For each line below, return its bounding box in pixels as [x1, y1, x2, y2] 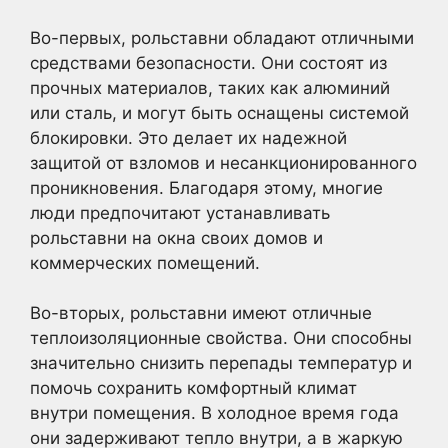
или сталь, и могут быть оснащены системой [30, 102, 409, 123]
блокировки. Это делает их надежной [30, 127, 347, 148]
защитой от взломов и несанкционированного [30, 152, 417, 173]
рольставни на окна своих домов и [30, 227, 323, 248]
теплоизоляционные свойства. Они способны [30, 328, 412, 348]
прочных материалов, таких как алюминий [30, 77, 390, 98]
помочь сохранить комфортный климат [30, 378, 357, 398]
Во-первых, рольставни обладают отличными [30, 27, 414, 48]
